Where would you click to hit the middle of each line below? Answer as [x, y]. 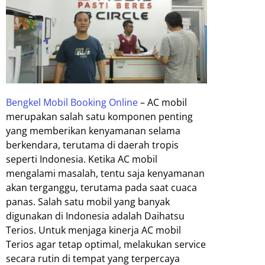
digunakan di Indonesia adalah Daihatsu [95, 216]
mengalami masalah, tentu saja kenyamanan [105, 174]
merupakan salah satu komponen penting [99, 117]
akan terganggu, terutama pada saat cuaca [101, 188]
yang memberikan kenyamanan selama [93, 131]
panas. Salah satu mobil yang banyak [88, 202]
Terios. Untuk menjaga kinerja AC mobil [93, 230]
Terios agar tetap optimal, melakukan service [106, 245]
